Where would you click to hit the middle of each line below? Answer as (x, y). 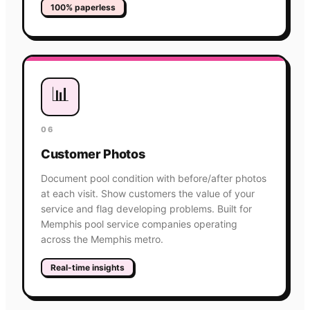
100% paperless (83, 7)
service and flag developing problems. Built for (146, 208)
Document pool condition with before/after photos (154, 178)
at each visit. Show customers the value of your (148, 193)
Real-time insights (88, 267)
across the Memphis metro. (102, 239)
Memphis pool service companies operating (139, 224)
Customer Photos (93, 154)
